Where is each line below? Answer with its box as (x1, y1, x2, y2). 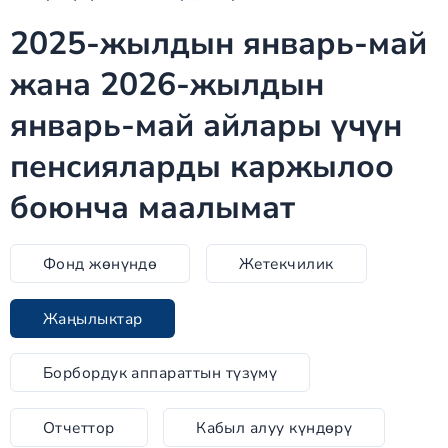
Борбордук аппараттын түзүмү (42, 362, 278, 384)
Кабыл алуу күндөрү (196, 416, 353, 438)
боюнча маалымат (9, 186, 295, 229)
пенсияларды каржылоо (9, 145, 394, 188)
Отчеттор (42, 416, 115, 438)
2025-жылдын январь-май (9, 22, 427, 65)
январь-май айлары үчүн (9, 104, 402, 147)
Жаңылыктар (42, 307, 143, 329)
